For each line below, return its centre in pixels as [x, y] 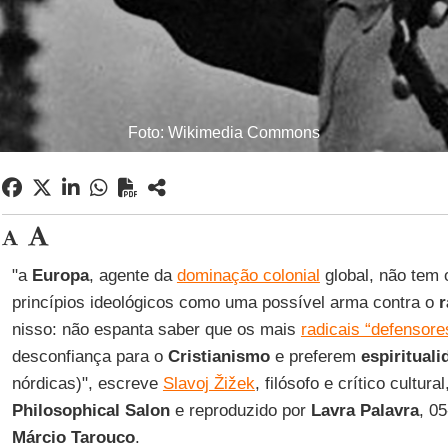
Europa [60, 275]
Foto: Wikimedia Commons [224, 132]
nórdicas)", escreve [87, 383]
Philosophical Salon [90, 410]
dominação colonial [248, 275]
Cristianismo [218, 356]
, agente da [132, 275]
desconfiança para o [89, 356]
